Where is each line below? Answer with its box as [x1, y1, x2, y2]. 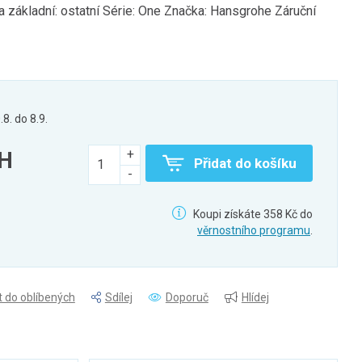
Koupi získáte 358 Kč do [191, 208, 313, 221]
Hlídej [241, 291, 269, 304]
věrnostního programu [197, 224, 310, 237]
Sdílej [104, 291, 133, 304]
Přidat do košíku [193, 155, 297, 171]
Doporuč [165, 291, 208, 304]
